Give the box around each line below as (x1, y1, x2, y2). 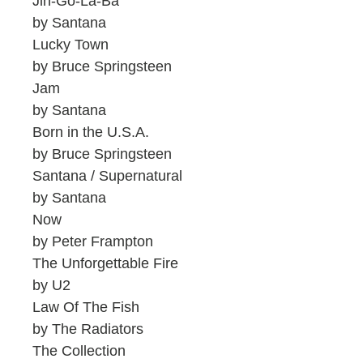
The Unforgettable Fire (32, 255, 178, 272)
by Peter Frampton (32, 233, 157, 250)
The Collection (32, 343, 126, 360)
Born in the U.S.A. (32, 124, 149, 141)
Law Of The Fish (32, 299, 139, 316)
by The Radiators (32, 321, 147, 338)
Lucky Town (32, 36, 109, 53)
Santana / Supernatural (32, 168, 182, 185)
